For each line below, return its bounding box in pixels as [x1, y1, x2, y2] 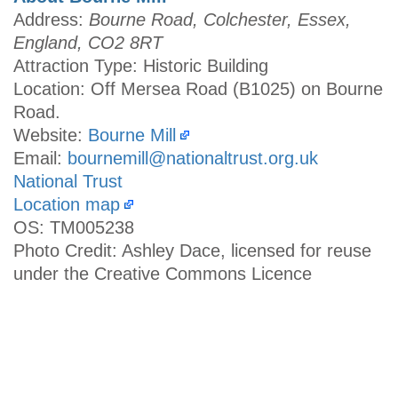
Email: [13, 148, 68, 169]
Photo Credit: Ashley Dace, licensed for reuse [13, 241, 371, 261]
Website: [13, 125, 88, 146]
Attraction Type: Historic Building [13, 56, 268, 76]
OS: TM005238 [13, 218, 134, 238]
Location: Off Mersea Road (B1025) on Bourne [13, 79, 383, 99]
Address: [13, 10, 89, 30]
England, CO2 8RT [13, 33, 163, 53]
